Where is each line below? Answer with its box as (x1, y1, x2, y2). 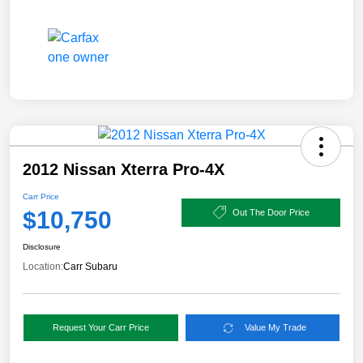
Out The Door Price (232, 207, 310, 217)
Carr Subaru (63, 261, 117, 273)
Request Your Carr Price (52, 322, 149, 333)
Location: (23, 261, 63, 273)
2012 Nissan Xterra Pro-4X (23, 160, 224, 179)
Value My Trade (245, 322, 307, 333)
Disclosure (23, 242, 61, 252)
